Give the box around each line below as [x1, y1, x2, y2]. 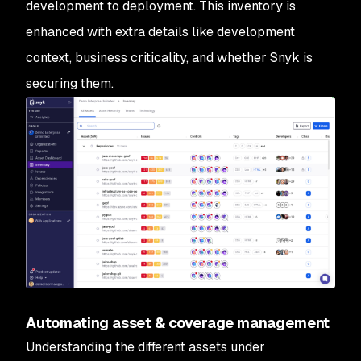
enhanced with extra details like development [26, 23, 295, 40]
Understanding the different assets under [26, 338, 265, 356]
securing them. [26, 75, 114, 92]
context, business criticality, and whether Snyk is [26, 49, 313, 66]
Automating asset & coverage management [26, 313, 333, 333]
